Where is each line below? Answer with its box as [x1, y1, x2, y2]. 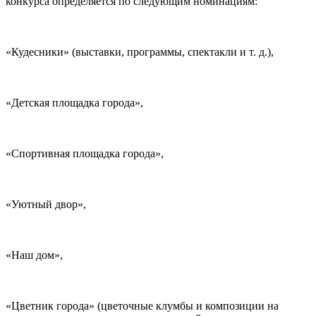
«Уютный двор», [6, 198, 86, 211]
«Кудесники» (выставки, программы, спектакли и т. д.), [6, 46, 274, 59]
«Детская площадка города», [6, 97, 143, 109]
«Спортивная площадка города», [6, 147, 164, 160]
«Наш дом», [6, 249, 63, 262]
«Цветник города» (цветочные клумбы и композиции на [6, 300, 279, 312]
